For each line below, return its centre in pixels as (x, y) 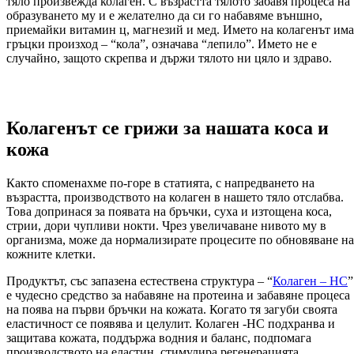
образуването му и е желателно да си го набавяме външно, (164, 16)
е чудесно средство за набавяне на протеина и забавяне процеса (178, 296)
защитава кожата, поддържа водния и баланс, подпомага (159, 338)
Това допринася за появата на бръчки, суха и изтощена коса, (169, 212)
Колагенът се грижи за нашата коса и (168, 128)
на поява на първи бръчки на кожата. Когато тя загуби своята (172, 310)
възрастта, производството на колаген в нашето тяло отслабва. (175, 198)
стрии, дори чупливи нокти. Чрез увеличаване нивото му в (166, 226)
